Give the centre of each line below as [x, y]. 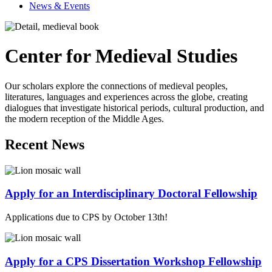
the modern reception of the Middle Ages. [84, 118]
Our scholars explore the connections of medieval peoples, [116, 86]
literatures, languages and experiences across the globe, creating [126, 97]
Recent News [45, 144]
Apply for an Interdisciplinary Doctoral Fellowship [131, 194]
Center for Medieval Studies [121, 56]
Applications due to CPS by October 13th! [86, 217]
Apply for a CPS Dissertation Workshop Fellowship [133, 261]
